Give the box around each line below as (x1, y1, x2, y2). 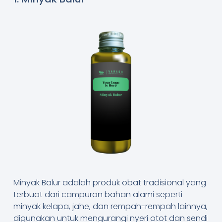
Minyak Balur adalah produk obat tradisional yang (13, 176, 206, 188)
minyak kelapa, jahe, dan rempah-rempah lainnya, (13, 200, 208, 212)
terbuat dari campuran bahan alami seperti (13, 188, 182, 200)
